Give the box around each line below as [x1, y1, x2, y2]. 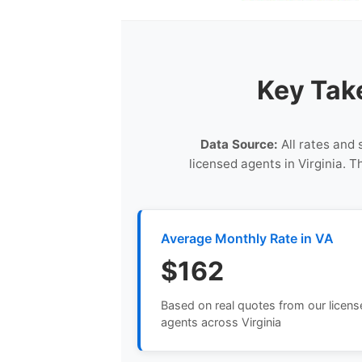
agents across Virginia [161, 314, 282, 329]
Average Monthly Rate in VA [161, 229, 335, 246]
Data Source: [200, 136, 278, 152]
